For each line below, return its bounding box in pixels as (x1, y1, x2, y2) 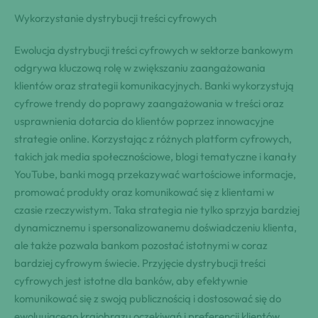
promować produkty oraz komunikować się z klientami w (14, 185, 274, 199)
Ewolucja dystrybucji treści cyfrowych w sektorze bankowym (14, 43, 293, 57)
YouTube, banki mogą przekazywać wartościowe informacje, (14, 168, 296, 182)
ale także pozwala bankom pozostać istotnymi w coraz (14, 238, 268, 253)
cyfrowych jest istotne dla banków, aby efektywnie (14, 274, 248, 288)
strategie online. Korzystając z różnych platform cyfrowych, (14, 132, 292, 146)
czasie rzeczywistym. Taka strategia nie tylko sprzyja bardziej (14, 203, 300, 217)
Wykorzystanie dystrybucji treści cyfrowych (14, 11, 216, 26)
